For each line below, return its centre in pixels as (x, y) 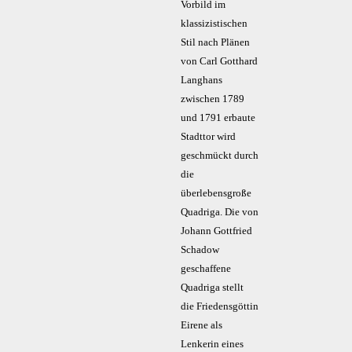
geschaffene (205, 269)
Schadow (200, 250)
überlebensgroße (216, 193)
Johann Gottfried (216, 231)
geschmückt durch (219, 156)
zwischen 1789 (212, 99)
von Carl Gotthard (219, 61)
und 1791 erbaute (218, 118)
